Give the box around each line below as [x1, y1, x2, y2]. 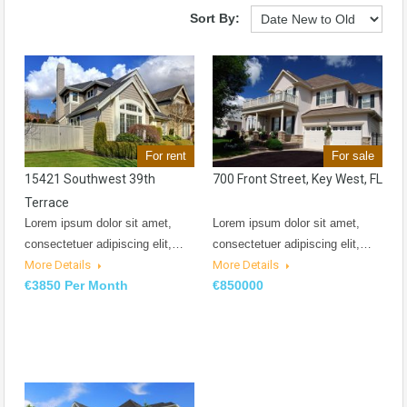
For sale [332, 149, 374, 164]
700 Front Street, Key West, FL [213, 172, 382, 187]
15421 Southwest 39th [25, 172, 155, 187]
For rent [145, 149, 186, 164]
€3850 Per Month [25, 278, 128, 293]
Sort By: [190, 10, 240, 25]
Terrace [25, 195, 69, 211]
